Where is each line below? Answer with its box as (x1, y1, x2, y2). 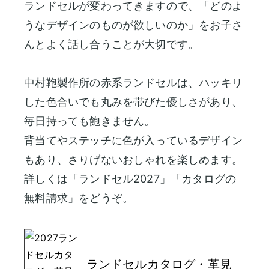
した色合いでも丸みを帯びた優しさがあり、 (24, 95, 243, 108)
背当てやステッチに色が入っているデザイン (24, 133, 243, 147)
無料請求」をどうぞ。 (24, 191, 134, 204)
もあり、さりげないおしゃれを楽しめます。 (24, 153, 243, 166)
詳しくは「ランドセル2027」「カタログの (24, 172, 237, 185)
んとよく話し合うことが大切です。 (24, 37, 199, 50)
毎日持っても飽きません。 (24, 114, 156, 127)
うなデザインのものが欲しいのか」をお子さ (24, 18, 243, 31)
